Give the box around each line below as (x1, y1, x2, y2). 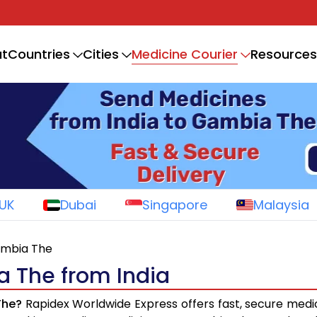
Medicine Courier (132, 45, 238, 63)
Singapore (142, 196, 207, 214)
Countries (8, 45, 70, 64)
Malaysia (253, 196, 309, 214)
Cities (83, 45, 119, 64)
